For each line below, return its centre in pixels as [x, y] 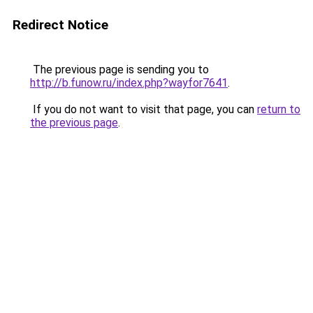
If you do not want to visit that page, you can [144, 109]
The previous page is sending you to [119, 70]
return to [279, 109]
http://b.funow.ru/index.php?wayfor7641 [129, 83]
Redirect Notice [60, 25]
